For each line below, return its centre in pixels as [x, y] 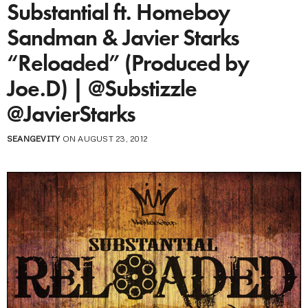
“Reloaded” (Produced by [128, 63]
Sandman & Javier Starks [123, 37]
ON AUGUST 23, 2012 [104, 139]
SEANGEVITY [34, 139]
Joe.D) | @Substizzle [102, 88]
